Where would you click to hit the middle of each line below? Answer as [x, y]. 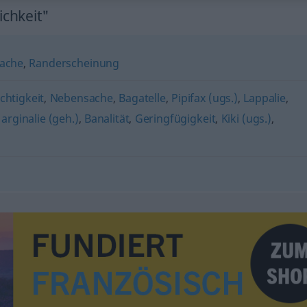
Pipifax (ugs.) [205, 98]
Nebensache [81, 98]
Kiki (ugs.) [246, 119]
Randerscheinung [74, 63]
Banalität [107, 119]
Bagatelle [142, 98]
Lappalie [265, 98]
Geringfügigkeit [175, 119]
